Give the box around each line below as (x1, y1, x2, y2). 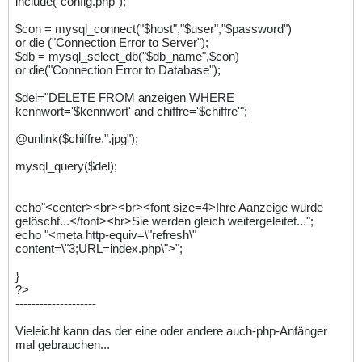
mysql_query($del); (15, 159, 117, 174)
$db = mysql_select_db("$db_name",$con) (15, 49, 239, 64)
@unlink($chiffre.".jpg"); (15, 132, 138, 146)
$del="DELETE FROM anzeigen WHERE (15, 90, 234, 105)
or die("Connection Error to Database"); (15, 63, 221, 78)
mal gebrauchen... (15, 338, 110, 352)
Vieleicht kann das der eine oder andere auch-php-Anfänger (15, 324, 327, 339)
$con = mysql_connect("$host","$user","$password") (15, 22, 292, 36)
